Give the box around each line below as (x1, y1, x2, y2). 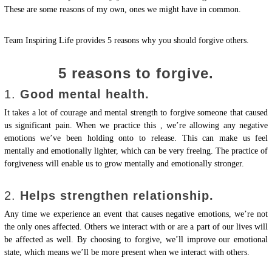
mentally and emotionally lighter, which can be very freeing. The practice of (4, 146, 268, 156)
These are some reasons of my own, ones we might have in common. (4, 5, 241, 15)
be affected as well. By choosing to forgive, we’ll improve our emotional (4, 235, 268, 245)
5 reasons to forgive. (58, 65, 214, 82)
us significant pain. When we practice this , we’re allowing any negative (4, 121, 268, 131)
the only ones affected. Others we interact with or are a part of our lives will (4, 222, 268, 232)
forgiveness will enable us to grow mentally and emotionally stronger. (4, 159, 244, 169)
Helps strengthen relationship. (19, 189, 214, 203)
